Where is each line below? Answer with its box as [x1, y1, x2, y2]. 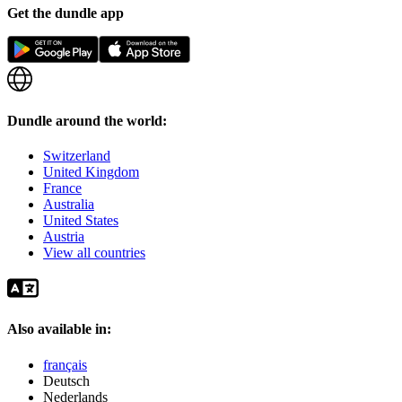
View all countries [43, 244, 145, 260]
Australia [43, 196, 94, 212]
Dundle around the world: [7, 112, 167, 128]
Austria [43, 228, 84, 244]
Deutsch [43, 372, 90, 389]
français [43, 356, 87, 372]
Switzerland [43, 147, 110, 163]
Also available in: [7, 321, 111, 337]
